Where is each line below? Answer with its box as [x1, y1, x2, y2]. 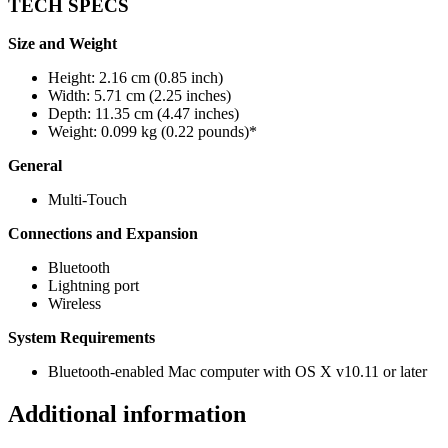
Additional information [8, 401, 246, 428]
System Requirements [8, 329, 155, 347]
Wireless [48, 295, 101, 313]
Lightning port [48, 277, 139, 295]
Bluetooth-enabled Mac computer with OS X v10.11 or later [48, 363, 427, 381]
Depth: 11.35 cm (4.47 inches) [48, 105, 239, 123]
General [8, 157, 62, 175]
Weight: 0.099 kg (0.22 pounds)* [48, 123, 257, 141]
